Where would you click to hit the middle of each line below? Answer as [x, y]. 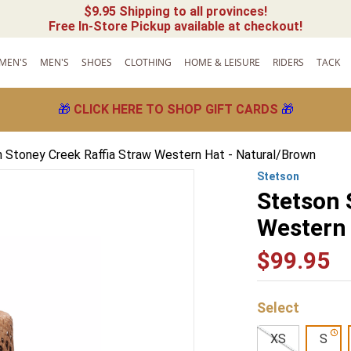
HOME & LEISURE [223, 62]
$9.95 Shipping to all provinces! [175, 11]
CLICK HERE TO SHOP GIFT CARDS [175, 110]
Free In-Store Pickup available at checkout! [175, 26]
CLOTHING [148, 62]
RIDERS [289, 62]
